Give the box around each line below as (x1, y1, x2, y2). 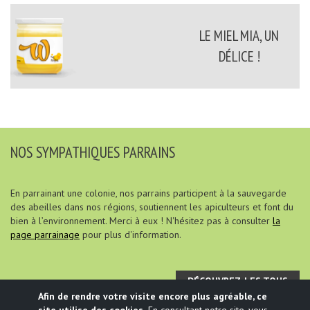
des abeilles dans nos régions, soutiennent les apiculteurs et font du (10, 201, 293, 214)
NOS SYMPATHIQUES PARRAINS (10, 142, 175, 162)
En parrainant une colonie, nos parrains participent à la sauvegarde (10, 187, 286, 200)
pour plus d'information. (80, 228, 181, 241)
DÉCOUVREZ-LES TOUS (188, 274, 289, 287)
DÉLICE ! (218, 46, 260, 66)
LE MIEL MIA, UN (199, 26, 279, 45)
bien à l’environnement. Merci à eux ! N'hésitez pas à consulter (10, 215, 273, 228)
